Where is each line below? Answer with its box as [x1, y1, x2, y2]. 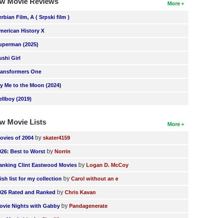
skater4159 [43, 135, 71, 141]
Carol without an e [71, 176, 119, 182]
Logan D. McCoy [86, 162, 129, 168]
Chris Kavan [65, 189, 96, 195]
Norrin [54, 148, 71, 154]
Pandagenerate [69, 203, 108, 209]
